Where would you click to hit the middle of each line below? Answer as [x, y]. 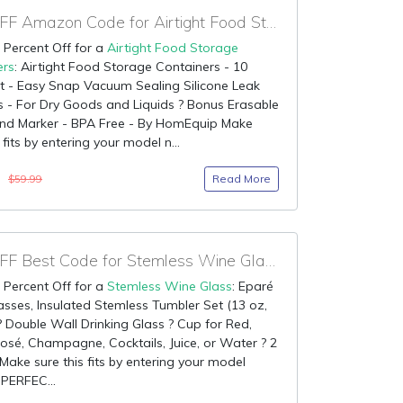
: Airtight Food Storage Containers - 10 [131, 67]
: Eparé [253, 286]
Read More [242, 179]
